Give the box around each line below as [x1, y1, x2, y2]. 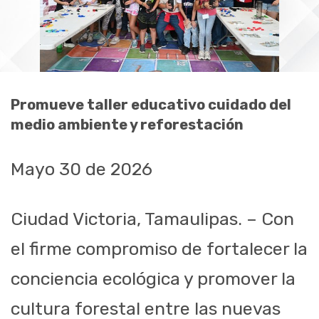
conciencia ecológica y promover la [11, 268, 296, 290]
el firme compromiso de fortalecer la [11, 239, 308, 260]
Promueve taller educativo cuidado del [11, 96, 291, 114]
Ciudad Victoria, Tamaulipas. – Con [11, 209, 294, 230]
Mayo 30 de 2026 [11, 159, 152, 180]
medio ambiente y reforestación [11, 116, 244, 134]
